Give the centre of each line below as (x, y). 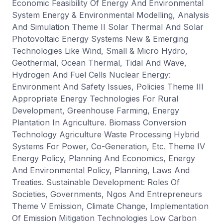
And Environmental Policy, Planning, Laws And (101, 170)
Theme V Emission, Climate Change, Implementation (110, 206)
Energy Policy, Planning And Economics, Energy (104, 158)
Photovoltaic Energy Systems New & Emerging (100, 39)
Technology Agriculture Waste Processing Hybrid (106, 134)
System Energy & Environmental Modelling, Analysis (111, 15)
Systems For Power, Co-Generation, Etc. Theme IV (109, 146)
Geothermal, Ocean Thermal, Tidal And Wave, (99, 62)
